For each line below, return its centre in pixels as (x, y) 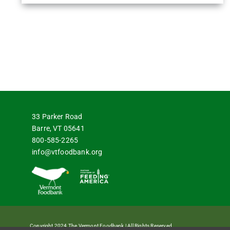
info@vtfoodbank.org (67, 152)
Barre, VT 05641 (58, 128)
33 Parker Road (57, 116)
